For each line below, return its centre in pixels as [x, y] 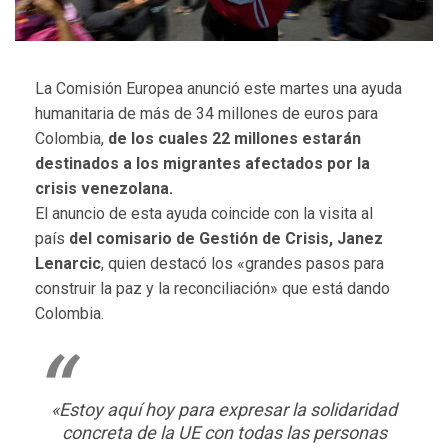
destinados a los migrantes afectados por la [202, 163]
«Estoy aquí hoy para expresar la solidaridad [224, 409]
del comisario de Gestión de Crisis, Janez [226, 238]
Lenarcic [68, 263]
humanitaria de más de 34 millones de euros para [206, 113]
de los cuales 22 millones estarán [232, 138]
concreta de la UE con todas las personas [224, 432]
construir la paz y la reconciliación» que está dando [212, 288]
